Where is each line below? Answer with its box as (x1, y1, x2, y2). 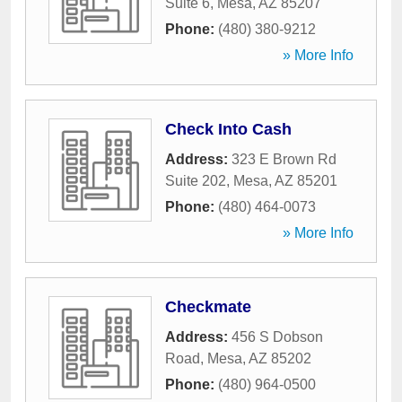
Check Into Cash (165, 120, 292, 138)
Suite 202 (165, 173, 226, 188)
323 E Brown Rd (232, 152, 336, 167)
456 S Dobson (232, 329, 323, 345)
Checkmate (165, 298, 251, 316)
